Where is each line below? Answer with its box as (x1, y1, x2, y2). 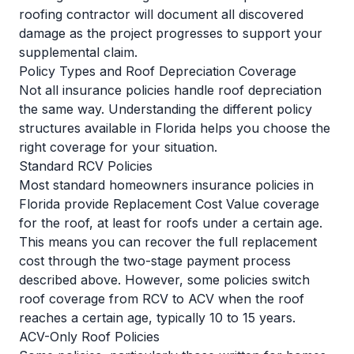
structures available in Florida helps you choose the (19, 120, 330, 136)
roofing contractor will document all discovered (19, 6, 303, 22)
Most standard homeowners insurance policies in (19, 177, 314, 193)
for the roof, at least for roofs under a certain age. (19, 215, 322, 231)
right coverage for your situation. (19, 139, 217, 155)
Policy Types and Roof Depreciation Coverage (19, 63, 296, 79)
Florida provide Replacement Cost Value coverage (19, 196, 319, 212)
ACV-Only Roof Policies (19, 329, 160, 345)
